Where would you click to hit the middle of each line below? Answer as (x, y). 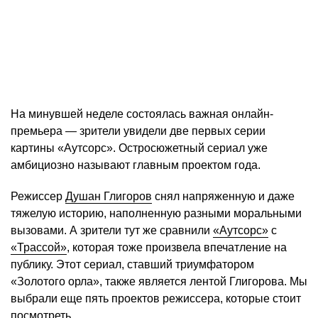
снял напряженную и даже (223, 197)
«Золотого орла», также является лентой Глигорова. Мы (159, 282)
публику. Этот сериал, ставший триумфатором (132, 265)
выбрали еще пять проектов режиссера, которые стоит (156, 299)
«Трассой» (39, 248)
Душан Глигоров (109, 197)
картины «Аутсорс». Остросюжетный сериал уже (139, 148)
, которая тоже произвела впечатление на (177, 248)
